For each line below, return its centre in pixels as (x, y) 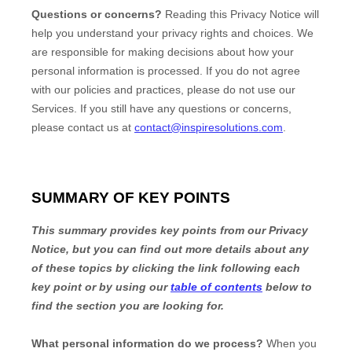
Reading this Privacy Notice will (242, 14)
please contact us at (83, 127)
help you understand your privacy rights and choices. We (172, 33)
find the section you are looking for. (128, 306)
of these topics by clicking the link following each (166, 268)
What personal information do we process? (147, 344)
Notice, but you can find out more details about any (170, 249)
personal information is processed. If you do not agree (166, 70)
